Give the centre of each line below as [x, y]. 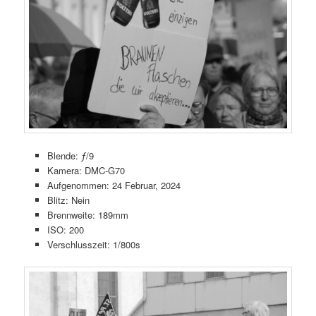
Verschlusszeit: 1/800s [93, 244]
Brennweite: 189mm [87, 214]
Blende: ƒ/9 [70, 155]
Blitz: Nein [68, 200]
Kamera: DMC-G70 [86, 170]
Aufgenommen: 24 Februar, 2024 [114, 185]
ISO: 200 [65, 229]
